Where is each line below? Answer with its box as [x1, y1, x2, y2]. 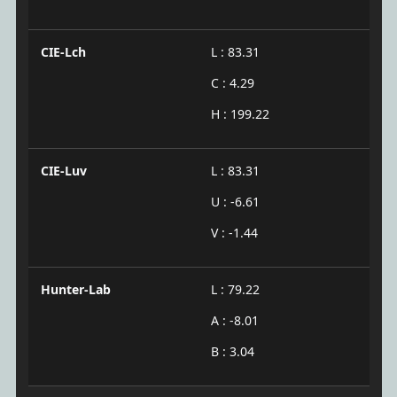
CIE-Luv [40, 162, 87, 180]
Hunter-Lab [40, 281, 111, 299]
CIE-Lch [40, 43, 86, 61]
